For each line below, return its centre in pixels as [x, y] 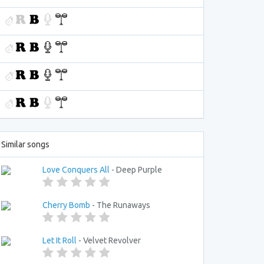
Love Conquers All [76, 170]
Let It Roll [60, 240]
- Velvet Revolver [109, 240]
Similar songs [25, 144]
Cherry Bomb [66, 205]
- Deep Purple [136, 170]
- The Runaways [120, 205]
